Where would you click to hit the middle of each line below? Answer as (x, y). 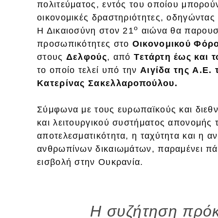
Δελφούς (86, 57)
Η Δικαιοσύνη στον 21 (85, 30)
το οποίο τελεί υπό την (89, 70)
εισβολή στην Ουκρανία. (92, 162)
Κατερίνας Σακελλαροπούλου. (107, 83)
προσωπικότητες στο (85, 44)
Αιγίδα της (164, 70)
